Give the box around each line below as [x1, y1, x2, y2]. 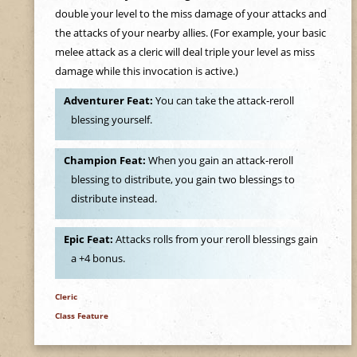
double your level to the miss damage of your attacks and [54, 6, 327, 21]
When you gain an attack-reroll [147, 153, 293, 168]
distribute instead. [71, 191, 158, 206]
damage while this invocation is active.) [54, 64, 238, 78]
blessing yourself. [71, 112, 153, 127]
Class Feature [54, 309, 108, 321]
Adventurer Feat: [63, 93, 155, 108]
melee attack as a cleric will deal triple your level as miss [54, 45, 315, 59]
